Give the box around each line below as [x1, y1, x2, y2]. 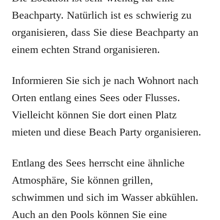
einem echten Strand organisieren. [12, 43, 160, 56]
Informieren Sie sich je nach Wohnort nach [12, 74, 198, 87]
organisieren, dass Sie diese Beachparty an [12, 26, 198, 39]
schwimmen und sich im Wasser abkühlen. [12, 191, 198, 204]
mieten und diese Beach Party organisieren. [12, 126, 201, 138]
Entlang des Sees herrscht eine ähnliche [12, 157, 185, 169]
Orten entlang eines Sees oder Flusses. [12, 91, 180, 104]
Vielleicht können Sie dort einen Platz [12, 109, 177, 121]
